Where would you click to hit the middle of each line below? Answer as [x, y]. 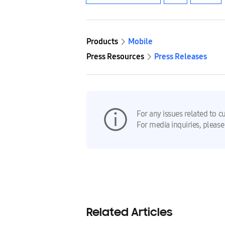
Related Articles [129, 213]
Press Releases [181, 56]
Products [102, 41]
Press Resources [115, 56]
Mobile [140, 41]
